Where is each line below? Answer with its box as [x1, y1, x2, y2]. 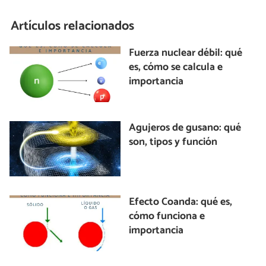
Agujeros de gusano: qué [129, 119, 242, 137]
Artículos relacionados [11, 15, 135, 37]
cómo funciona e [129, 208, 205, 226]
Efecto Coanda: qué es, [129, 194, 233, 211]
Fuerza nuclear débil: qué [129, 45, 243, 62]
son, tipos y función [129, 133, 218, 151]
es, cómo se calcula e [129, 59, 223, 77]
